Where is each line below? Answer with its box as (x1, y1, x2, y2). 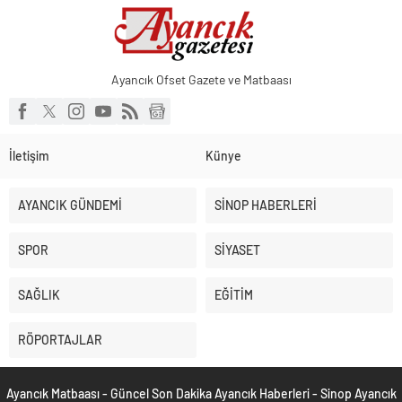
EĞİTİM (214, 287, 253, 303)
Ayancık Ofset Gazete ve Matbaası (110, 72, 292, 88)
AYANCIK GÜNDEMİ (18, 197, 122, 214)
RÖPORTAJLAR (18, 332, 102, 348)
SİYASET (214, 242, 260, 258)
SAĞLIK (18, 287, 60, 303)
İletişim (9, 148, 49, 164)
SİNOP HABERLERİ (214, 197, 317, 214)
